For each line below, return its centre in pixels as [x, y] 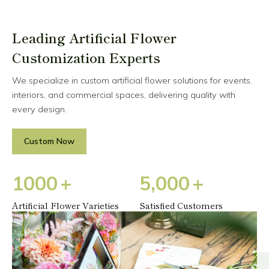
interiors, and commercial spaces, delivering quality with [124, 95]
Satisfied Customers [181, 205]
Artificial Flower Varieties [65, 205]
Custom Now [49, 141]
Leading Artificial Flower [94, 38]
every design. [39, 110]
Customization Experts [86, 57]
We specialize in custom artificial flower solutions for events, [132, 81]
